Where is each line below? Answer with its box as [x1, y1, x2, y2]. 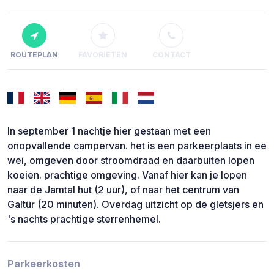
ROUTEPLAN [10, 50, 58, 60]
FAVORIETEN [78, 50, 127, 60]
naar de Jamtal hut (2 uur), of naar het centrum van [7, 183, 239, 196]
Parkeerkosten [7, 257, 80, 270]
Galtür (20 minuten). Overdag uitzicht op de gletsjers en [7, 198, 264, 211]
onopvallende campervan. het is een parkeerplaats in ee [7, 139, 267, 152]
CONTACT [152, 50, 191, 60]
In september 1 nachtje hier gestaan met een [7, 125, 211, 138]
